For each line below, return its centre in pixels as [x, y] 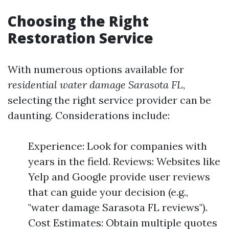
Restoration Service [81, 38]
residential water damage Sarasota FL [95, 84]
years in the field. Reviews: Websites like [124, 161]
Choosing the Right [78, 21]
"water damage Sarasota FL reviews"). [118, 207]
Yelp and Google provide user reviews [119, 176]
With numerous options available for [96, 69]
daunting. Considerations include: [89, 115]
